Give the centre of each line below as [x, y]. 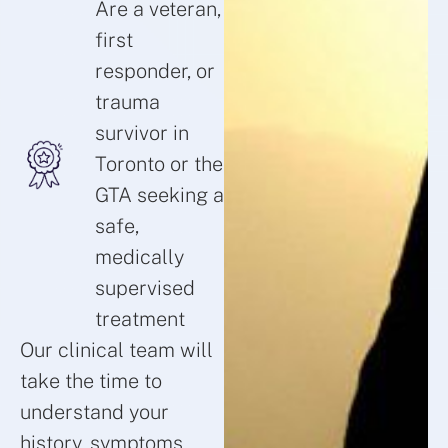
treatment [140, 319]
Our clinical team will [116, 350]
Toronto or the [159, 164]
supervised [145, 288]
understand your [94, 412]
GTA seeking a [159, 195]
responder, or [155, 71]
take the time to [91, 381]
